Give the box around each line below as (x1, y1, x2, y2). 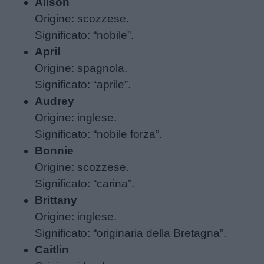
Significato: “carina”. (35, 177, 135, 190)
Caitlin (35, 243, 70, 256)
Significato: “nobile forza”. (35, 128, 163, 141)
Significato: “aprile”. (35, 78, 131, 91)
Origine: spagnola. (35, 62, 128, 75)
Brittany (35, 194, 78, 207)
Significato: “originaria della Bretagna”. (35, 227, 227, 240)
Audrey (35, 95, 75, 108)
